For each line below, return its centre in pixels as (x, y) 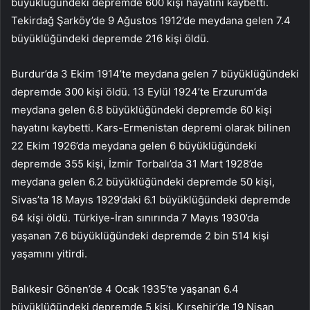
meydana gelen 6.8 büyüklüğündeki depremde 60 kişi (142, 110)
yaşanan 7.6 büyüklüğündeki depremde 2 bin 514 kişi (140, 236)
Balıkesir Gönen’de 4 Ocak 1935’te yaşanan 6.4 (125, 289)
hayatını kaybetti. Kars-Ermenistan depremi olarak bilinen (151, 128)
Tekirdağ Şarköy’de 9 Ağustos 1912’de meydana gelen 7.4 (151, 21)
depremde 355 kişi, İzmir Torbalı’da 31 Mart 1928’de (137, 164)
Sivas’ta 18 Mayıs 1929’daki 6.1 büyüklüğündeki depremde (151, 200)
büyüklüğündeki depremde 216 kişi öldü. (110, 39)
